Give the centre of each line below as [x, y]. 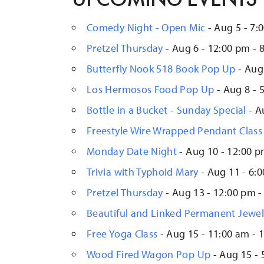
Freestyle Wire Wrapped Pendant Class [174, 131]
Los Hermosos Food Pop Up [151, 90]
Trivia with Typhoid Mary [143, 172]
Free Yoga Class [122, 234]
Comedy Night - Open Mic [146, 28]
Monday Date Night [132, 151]
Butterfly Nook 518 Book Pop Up [161, 69]
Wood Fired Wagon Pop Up [149, 255]
